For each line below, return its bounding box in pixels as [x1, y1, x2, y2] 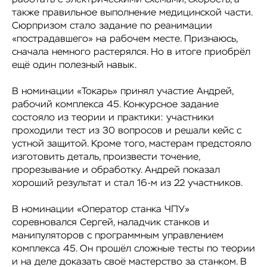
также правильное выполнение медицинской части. [12, 8, 252, 18]
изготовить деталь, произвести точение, [12, 152, 200, 162]
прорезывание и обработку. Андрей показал [12, 165, 220, 175]
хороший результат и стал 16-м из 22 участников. [12, 178, 243, 188]
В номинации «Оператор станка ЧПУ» [12, 204, 190, 215]
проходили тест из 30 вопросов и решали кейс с [12, 126, 241, 136]
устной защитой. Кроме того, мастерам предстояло [12, 139, 252, 149]
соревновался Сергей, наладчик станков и [12, 218, 209, 228]
